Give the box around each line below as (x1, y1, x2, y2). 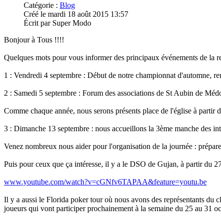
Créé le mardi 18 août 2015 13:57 (24, 9, 128, 18)
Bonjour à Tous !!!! (4, 35, 64, 44)
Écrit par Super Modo (24, 18, 91, 27)
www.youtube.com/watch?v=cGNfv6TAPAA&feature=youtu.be (4, 177, 207, 186)
